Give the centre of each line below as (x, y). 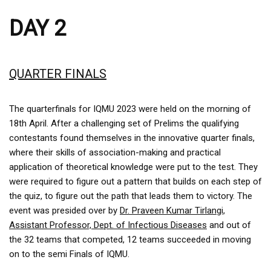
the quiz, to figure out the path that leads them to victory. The (131, 196)
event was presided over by (64, 210)
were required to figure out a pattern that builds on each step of (135, 181)
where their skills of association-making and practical (115, 152)
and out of (229, 225)
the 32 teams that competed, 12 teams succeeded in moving (130, 239)
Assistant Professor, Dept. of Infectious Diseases (108, 225)
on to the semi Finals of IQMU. (69, 254)
